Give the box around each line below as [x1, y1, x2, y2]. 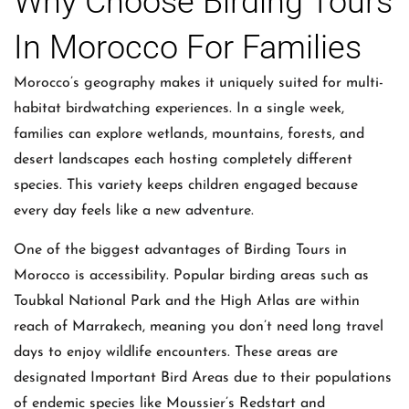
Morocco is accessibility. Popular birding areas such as [14, 267, 369, 283]
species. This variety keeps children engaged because [14, 178, 358, 194]
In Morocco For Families [14, 28, 362, 68]
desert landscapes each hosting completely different [14, 152, 352, 168]
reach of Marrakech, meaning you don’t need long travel [14, 319, 383, 334]
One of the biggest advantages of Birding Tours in [14, 242, 347, 257]
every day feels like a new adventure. [14, 204, 254, 219]
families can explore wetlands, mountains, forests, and [14, 127, 364, 142]
